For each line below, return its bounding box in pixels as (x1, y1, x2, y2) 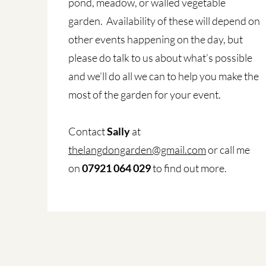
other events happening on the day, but (68, 33, 243, 46)
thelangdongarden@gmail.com (68, 143, 207, 156)
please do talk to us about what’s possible (68, 51, 253, 64)
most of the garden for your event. (68, 88, 223, 101)
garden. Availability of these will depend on (68, 14, 261, 27)
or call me (206, 143, 251, 156)
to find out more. (151, 161, 229, 175)
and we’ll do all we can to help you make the (68, 69, 259, 83)
